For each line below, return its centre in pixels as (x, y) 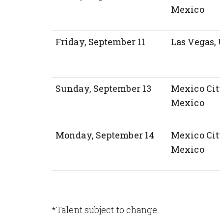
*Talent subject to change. (106, 209)
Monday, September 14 (105, 135)
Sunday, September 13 (103, 88)
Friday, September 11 (100, 41)
